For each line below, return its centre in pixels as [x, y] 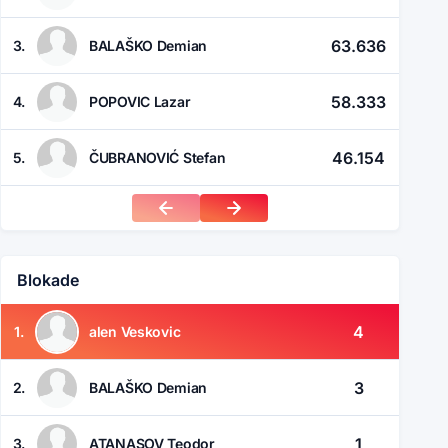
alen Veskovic [134, 331]
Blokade [47, 280]
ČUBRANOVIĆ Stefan [157, 157]
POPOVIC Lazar [139, 101]
